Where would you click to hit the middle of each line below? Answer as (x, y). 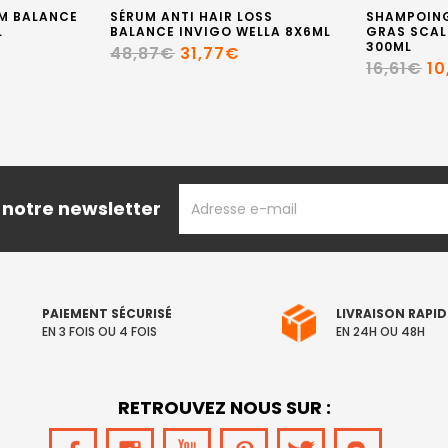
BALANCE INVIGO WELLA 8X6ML (220, 31)
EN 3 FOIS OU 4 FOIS (99, 331)
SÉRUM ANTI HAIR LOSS (191, 16)
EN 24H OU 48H (380, 331)
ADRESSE (210, 192)
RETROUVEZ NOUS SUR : (224, 407)
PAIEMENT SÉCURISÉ (107, 313)
